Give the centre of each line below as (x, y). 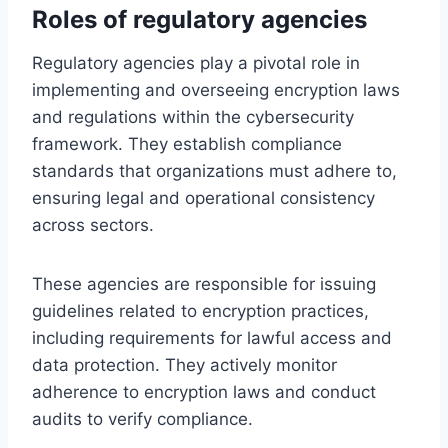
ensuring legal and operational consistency (203, 197)
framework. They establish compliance (187, 143)
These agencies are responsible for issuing (204, 283)
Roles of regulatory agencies (199, 19)
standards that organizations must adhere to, (214, 170)
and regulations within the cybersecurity (193, 116)
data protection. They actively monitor (184, 364)
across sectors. (93, 224)
